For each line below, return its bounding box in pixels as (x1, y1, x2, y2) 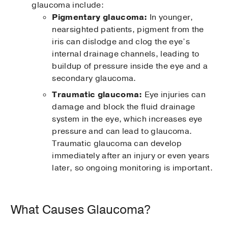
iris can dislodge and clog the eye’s (52, 36, 190, 48)
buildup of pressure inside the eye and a (52, 61, 208, 72)
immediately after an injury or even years (52, 150, 210, 162)
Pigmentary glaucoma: (52, 12, 148, 23)
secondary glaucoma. (52, 73, 136, 84)
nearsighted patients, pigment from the (52, 24, 204, 36)
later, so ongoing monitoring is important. (52, 162, 213, 174)
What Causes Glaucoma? (11, 202, 151, 218)
